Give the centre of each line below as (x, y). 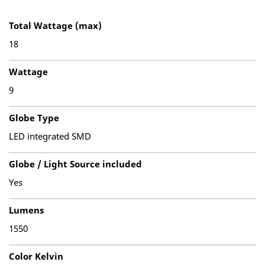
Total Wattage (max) (55, 25)
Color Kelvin (36, 256)
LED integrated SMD (50, 136)
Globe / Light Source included (75, 164)
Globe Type (34, 118)
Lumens (26, 210)
